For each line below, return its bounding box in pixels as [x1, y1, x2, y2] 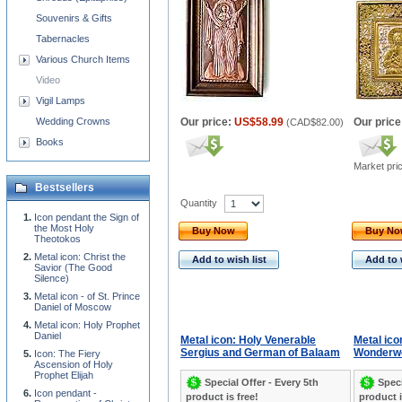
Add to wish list [192, 254, 267, 265]
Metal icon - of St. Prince [34, 291, 140, 301]
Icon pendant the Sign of [34, 212, 139, 223]
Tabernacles [36, 33, 90, 44]
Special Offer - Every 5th [205, 376, 319, 388]
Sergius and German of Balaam [180, 346, 340, 359]
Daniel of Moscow [34, 301, 111, 312]
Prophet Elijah [34, 370, 93, 380]
